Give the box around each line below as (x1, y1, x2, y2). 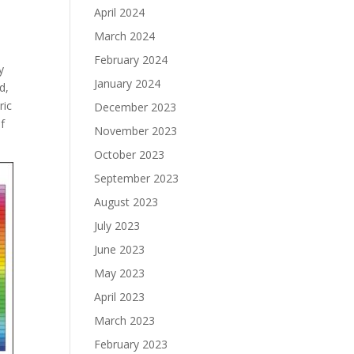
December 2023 (94, 100, 177, 115)
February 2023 (94, 337, 168, 352)
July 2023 (94, 218, 141, 233)
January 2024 (94, 76, 161, 91)
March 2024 (94, 28, 156, 43)
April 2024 (94, 5, 145, 20)
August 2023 (94, 194, 159, 209)
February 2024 (94, 52, 168, 67)
